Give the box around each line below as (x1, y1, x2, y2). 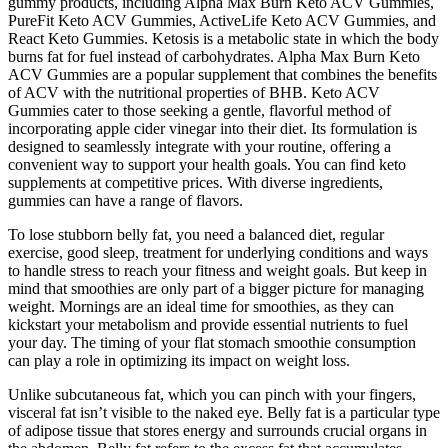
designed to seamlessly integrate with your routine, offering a (8, 138, 391, 156)
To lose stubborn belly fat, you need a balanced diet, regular (8, 226, 384, 244)
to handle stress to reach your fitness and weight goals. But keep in (8, 262, 427, 280)
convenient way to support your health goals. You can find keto (8, 156, 406, 174)
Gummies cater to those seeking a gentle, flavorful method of (8, 102, 391, 120)
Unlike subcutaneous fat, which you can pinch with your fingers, (8, 386, 416, 404)
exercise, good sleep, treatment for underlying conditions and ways (8, 244, 428, 262)
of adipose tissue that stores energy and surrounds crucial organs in (8, 422, 427, 440)
